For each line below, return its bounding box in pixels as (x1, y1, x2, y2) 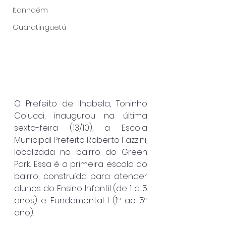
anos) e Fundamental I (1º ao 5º (14, 194, 147, 206)
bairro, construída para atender (14, 170, 147, 182)
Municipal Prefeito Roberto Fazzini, (14, 134, 147, 146)
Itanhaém (13, 5, 48, 15)
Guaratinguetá (13, 22, 66, 32)
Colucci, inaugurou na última (14, 109, 147, 122)
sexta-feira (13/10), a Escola (14, 122, 147, 134)
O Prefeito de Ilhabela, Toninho (14, 97, 147, 109)
